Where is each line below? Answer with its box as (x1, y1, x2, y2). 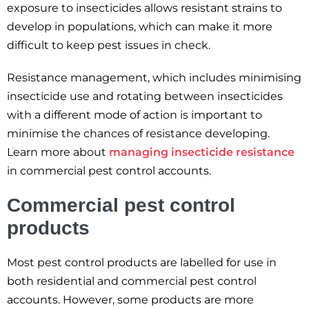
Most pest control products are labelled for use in (7, 256, 277, 269)
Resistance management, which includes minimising (7, 71, 301, 84)
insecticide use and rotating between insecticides (7, 90, 283, 103)
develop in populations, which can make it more (7, 20, 272, 33)
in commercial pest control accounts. (7, 164, 211, 177)
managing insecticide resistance (109, 146, 295, 159)
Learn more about (7, 146, 109, 159)
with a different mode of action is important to (7, 108, 262, 121)
